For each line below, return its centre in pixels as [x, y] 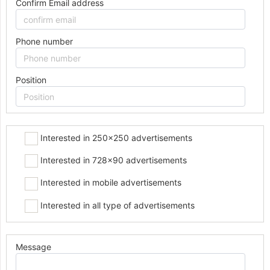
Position [31, 80]
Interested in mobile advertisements [110, 183]
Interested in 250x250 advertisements [115, 138]
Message [33, 246]
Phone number [44, 41]
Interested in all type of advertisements [116, 205]
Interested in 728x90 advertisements [112, 160]
